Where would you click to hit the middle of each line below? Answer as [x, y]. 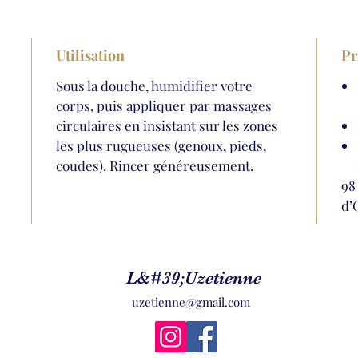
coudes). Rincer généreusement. [155, 165]
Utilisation [91, 55]
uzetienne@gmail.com [191, 302]
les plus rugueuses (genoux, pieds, [161, 145]
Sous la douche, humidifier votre [155, 86]
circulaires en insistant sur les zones [167, 125]
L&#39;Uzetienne [193, 278]
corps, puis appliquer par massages [164, 105]
